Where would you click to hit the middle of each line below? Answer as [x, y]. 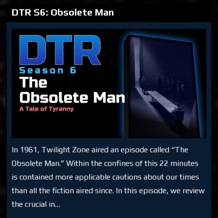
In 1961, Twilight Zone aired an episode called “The [100, 149]
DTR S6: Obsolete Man [63, 12]
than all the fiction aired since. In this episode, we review [109, 190]
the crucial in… [36, 204]
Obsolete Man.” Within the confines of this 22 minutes [105, 163]
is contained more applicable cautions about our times [106, 177]
